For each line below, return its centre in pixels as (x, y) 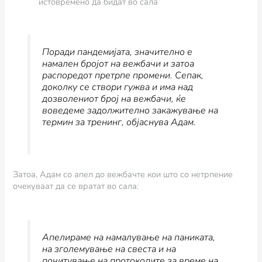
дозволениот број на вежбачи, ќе (114, 99)
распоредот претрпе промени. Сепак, (123, 75)
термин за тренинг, (83, 122)
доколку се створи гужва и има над (117, 87)
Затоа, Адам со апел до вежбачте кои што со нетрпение (123, 175)
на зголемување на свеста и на (109, 249)
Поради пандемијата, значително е (117, 52)
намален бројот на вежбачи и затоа (118, 63)
